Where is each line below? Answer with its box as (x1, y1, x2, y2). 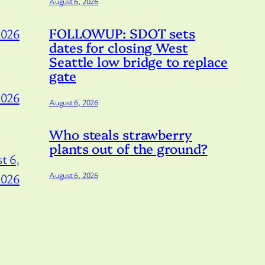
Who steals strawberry (49, 124, 192, 143)
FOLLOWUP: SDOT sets (49, 23, 196, 42)
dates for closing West (49, 37, 188, 56)
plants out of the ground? (49, 138, 208, 157)
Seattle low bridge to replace (49, 51, 228, 70)
